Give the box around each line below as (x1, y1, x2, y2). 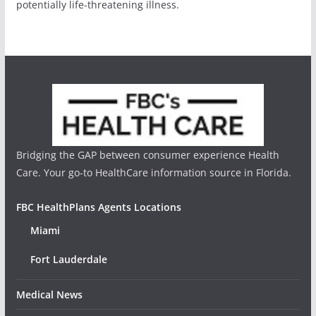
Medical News (16, 287, 83, 301)
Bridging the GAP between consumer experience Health (16, 147, 279, 162)
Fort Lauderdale (30, 252, 107, 266)
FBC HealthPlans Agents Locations (16, 200, 181, 214)
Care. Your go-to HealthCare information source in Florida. (16, 165, 291, 179)
